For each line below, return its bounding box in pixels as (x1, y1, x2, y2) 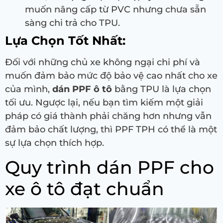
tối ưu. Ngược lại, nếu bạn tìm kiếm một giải (5, 97, 203, 109)
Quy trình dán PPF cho (5, 156, 214, 179)
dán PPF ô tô (52, 84, 112, 95)
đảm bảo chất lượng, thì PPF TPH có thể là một (5, 124, 217, 135)
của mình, (5, 84, 52, 95)
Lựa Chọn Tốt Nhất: (5, 33, 125, 48)
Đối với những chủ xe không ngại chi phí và (5, 57, 200, 68)
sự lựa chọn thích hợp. (5, 137, 104, 149)
